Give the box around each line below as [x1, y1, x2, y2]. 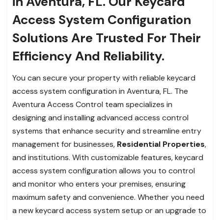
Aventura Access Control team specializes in [12, 99, 172, 110]
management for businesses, [12, 139, 117, 150]
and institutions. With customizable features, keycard [12, 152, 203, 163]
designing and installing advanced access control [12, 112, 189, 123]
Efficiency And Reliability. [12, 48, 165, 65]
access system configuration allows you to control [12, 165, 195, 176]
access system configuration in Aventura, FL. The [12, 86, 188, 97]
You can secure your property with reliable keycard [12, 73, 195, 83]
